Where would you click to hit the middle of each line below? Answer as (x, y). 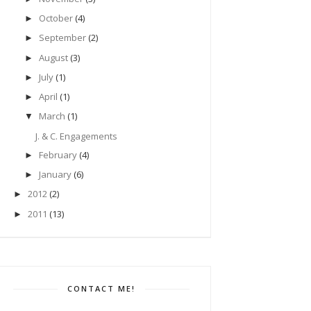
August (53, 57)
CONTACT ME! (102, 288)
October (56, 18)
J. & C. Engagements (77, 136)
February (58, 154)
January (55, 175)
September (62, 38)
